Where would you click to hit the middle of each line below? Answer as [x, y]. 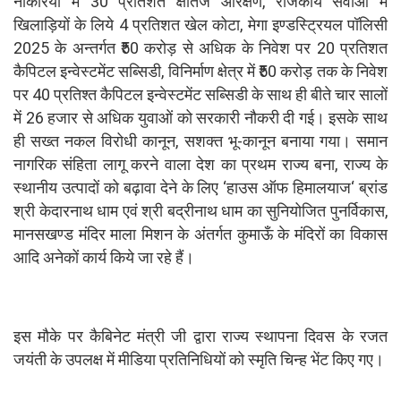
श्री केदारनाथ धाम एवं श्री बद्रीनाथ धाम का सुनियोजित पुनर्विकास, [200, 210]
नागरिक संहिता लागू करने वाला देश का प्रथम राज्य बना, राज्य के [200, 164]
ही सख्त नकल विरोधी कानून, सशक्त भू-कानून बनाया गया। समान [200, 141]
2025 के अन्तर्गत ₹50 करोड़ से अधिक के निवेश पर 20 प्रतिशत [200, 47]
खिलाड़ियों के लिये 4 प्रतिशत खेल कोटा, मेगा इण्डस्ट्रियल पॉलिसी [200, 24]
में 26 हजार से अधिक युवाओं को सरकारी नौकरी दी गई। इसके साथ [200, 117]
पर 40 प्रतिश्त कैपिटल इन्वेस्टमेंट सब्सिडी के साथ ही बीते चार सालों [200, 94]
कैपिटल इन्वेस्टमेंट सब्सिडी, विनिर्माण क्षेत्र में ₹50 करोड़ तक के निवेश [200, 71]
